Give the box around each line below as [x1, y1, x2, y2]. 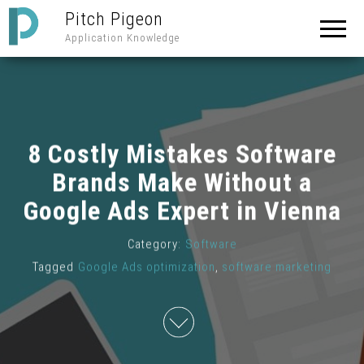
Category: [127, 236, 181, 252]
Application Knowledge [65, 32, 180, 44]
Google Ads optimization [78, 259, 215, 275]
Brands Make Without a [52, 167, 312, 198]
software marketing [222, 259, 331, 275]
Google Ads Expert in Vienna [23, 195, 341, 227]
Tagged [32, 259, 74, 275]
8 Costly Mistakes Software [28, 138, 336, 170]
